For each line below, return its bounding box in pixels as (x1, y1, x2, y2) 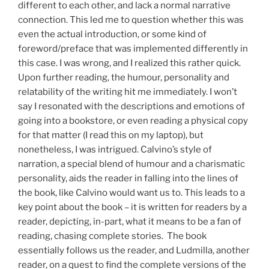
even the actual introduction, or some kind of (18, 29, 207, 40)
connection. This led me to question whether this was (18, 14, 244, 26)
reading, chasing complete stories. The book (18, 231, 207, 242)
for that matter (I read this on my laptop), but (18, 130, 204, 141)
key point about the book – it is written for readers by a (18, 202, 247, 213)
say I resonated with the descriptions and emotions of (18, 101, 245, 112)
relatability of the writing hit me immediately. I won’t (18, 86, 237, 98)
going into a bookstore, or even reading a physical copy (18, 115, 248, 127)
